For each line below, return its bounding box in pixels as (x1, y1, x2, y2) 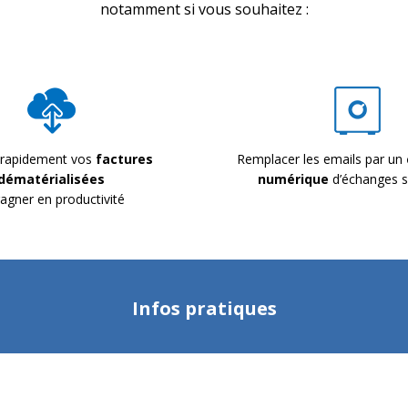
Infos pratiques (131, 295, 277, 321)
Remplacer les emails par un (237, 149, 406, 168)
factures (96, 149, 153, 168)
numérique (258, 169, 329, 188)
